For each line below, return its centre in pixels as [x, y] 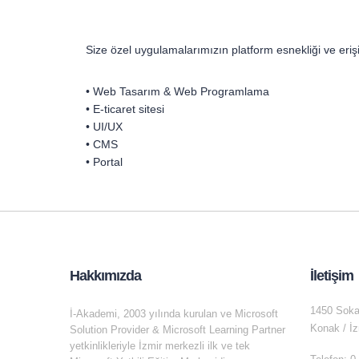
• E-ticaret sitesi [125, 109]
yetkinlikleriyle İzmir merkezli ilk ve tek [160, 346]
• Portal [104, 162]
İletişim [332, 276]
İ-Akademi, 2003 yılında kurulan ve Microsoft [174, 314]
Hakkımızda [105, 276]
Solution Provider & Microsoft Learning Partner [177, 330]
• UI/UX [104, 127]
